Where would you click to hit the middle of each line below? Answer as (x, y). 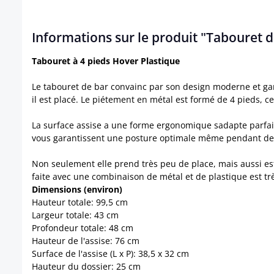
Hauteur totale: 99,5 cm (80, 202)
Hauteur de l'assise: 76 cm (86, 240)
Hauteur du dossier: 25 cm (86, 266)
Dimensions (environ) (77, 189)
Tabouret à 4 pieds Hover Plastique (106, 61)
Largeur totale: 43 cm (75, 215)
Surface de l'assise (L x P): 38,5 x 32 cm (110, 253)
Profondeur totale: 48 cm (83, 228)
